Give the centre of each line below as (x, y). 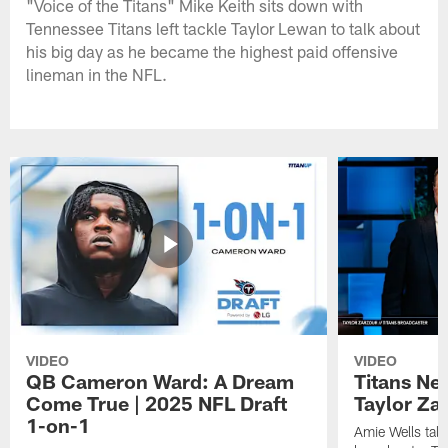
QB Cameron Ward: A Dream (160, 381)
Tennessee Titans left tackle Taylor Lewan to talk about (223, 27)
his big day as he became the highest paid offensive (212, 50)
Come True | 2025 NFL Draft (157, 403)
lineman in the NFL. (97, 73)
